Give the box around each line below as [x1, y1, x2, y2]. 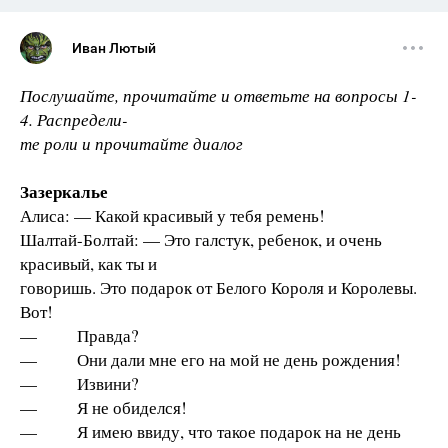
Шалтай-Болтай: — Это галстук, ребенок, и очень [20, 228, 382, 251]
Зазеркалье [20, 179, 108, 204]
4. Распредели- [20, 108, 128, 131]
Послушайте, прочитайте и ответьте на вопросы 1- [20, 84, 417, 107]
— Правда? [20, 324, 139, 347]
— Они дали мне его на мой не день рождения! [20, 348, 401, 371]
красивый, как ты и [20, 252, 157, 275]
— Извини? [20, 372, 139, 395]
